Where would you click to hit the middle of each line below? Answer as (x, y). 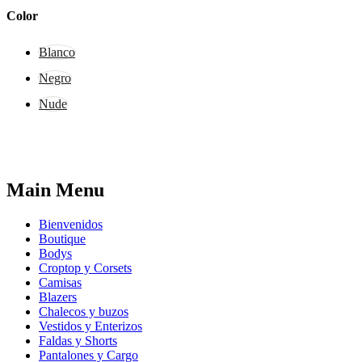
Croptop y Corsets (85, 267)
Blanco (57, 53)
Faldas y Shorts (78, 340)
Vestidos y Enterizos (90, 326)
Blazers (58, 297)
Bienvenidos (71, 224)
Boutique (62, 238)
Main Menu (55, 190)
